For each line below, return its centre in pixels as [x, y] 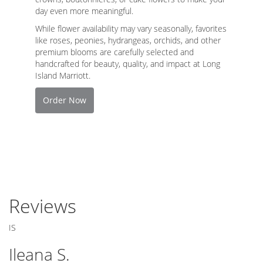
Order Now [65, 100]
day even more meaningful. [84, 11]
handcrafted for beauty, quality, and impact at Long [128, 63]
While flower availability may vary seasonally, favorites [131, 28]
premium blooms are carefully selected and [114, 52]
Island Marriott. [63, 75]
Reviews [43, 205]
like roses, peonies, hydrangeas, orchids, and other [128, 40]
